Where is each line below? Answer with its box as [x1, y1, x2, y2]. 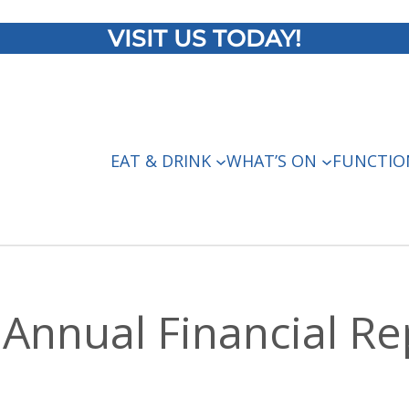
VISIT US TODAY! [108, 25, 301, 52]
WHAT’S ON [226, 150, 317, 172]
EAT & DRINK [110, 150, 211, 172]
